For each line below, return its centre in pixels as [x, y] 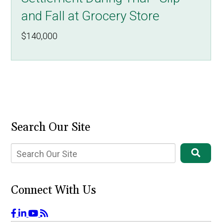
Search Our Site [51, 128]
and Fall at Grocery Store [91, 16]
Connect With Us [54, 191]
